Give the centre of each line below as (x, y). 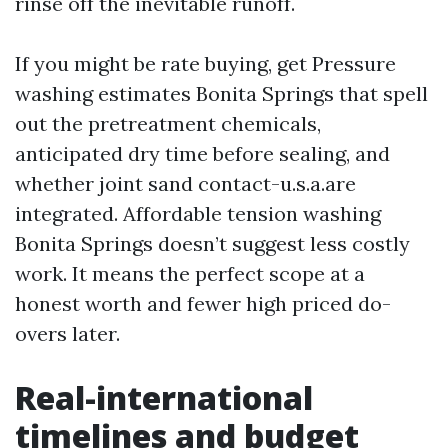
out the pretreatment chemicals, (168, 123)
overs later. (67, 333)
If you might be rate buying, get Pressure (205, 63)
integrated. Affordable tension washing (198, 213)
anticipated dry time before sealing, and (202, 153)
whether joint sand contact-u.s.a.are (185, 183)
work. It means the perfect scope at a (190, 273)
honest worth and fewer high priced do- (203, 303)
